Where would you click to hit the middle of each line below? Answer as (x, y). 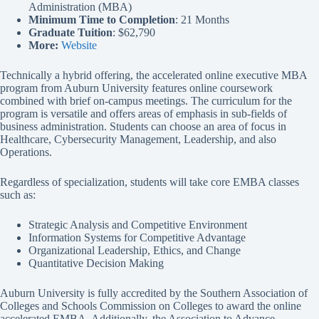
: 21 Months (202, 19)
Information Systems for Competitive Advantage (137, 237)
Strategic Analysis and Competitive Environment (138, 224)
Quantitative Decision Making (96, 263)
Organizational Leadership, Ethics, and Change (135, 250)
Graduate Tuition (70, 32)
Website (79, 45)
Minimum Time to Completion (102, 19)
